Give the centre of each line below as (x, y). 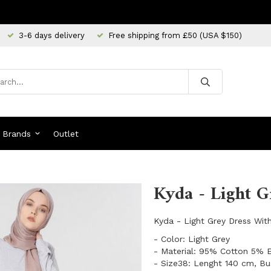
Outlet (66, 133)
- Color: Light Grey (192, 239)
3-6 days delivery (52, 35)
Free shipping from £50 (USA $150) (175, 35)
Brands (17, 133)
